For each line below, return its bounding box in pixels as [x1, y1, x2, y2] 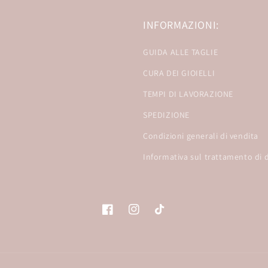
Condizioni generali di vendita [143, 130, 258, 141]
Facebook [102, 210, 139, 221]
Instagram [128, 210, 168, 221]
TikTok [154, 210, 179, 221]
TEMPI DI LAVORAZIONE [143, 89, 233, 99]
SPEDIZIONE [143, 109, 190, 120]
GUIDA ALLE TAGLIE [143, 47, 218, 57]
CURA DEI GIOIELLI [143, 68, 215, 78]
